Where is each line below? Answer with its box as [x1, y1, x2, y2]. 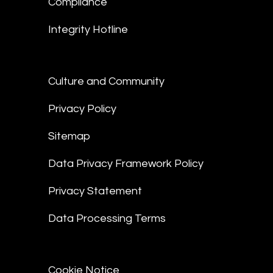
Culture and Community [48, 76, 165, 87]
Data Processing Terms [48, 213, 166, 224]
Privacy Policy [48, 103, 116, 115]
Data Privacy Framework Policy [48, 158, 204, 169]
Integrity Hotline [48, 24, 128, 35]
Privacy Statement [48, 185, 142, 197]
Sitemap [48, 130, 90, 142]
